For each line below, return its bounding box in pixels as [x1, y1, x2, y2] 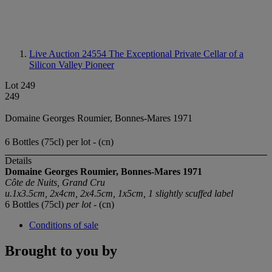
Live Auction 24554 [29, 49, 109, 59]
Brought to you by [5, 243, 117, 259]
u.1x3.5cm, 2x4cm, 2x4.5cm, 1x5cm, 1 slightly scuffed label [5, 188, 233, 199]
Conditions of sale [29, 220, 98, 231]
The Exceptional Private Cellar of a [109, 49, 243, 59]
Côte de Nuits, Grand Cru [5, 177, 105, 188]
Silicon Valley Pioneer [29, 59, 114, 70]
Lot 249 [5, 80, 35, 90]
